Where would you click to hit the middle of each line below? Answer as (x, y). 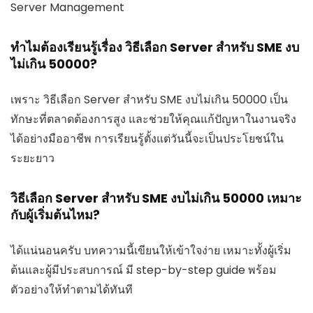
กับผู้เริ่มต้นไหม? (55, 214)
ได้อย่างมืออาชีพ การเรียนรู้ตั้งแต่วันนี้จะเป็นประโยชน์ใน (147, 138)
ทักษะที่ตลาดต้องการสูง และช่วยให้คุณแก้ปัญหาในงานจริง (153, 119)
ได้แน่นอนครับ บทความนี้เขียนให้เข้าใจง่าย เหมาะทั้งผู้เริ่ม (151, 250)
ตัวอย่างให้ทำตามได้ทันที (72, 289)
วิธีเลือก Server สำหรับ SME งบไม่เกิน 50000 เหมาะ (156, 198)
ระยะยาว (32, 158)
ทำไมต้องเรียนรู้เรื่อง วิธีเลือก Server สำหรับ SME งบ (155, 47)
